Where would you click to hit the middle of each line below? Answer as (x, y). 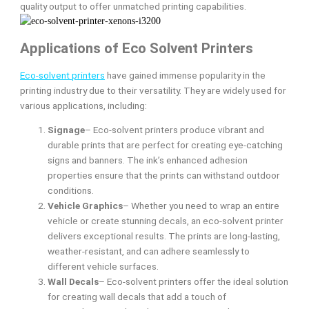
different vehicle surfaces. (103, 267)
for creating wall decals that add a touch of (137, 297)
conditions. (71, 191)
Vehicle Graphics (86, 206)
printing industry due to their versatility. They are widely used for (153, 90)
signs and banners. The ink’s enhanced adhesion (148, 160)
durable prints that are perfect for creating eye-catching (166, 145)
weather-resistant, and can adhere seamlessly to (149, 251)
